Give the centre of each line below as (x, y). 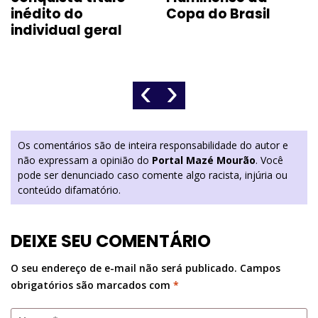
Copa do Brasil (218, 14)
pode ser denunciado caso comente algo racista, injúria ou (153, 175)
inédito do (47, 14)
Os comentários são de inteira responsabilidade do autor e (153, 146)
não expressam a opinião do (85, 160)
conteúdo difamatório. (69, 190)
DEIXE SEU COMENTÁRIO (111, 241)
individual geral (66, 31)
